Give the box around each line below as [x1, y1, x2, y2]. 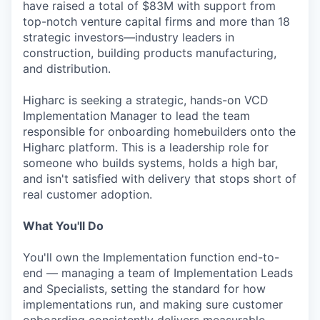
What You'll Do [23, 219, 104, 233]
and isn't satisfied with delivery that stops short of [23, 171, 296, 186]
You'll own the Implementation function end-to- [23, 250, 279, 264]
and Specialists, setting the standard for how [23, 281, 266, 296]
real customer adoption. [23, 187, 152, 201]
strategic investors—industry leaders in [23, 30, 234, 44]
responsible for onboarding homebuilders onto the [23, 124, 296, 139]
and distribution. [23, 61, 111, 76]
